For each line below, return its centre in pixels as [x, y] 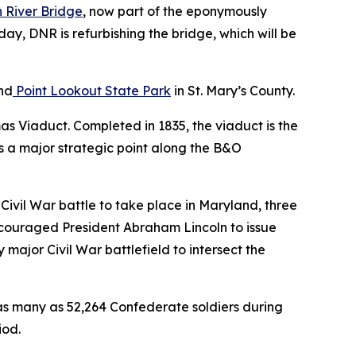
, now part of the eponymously [175, 11]
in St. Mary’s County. [234, 90]
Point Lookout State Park [92, 90]
